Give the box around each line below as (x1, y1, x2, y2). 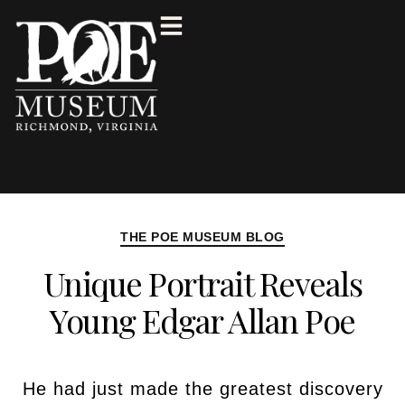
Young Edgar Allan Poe (50, 297, 355, 342)
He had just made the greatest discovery (22, 378, 383, 399)
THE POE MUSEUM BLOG (120, 230, 285, 244)
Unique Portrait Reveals (42, 260, 363, 305)
